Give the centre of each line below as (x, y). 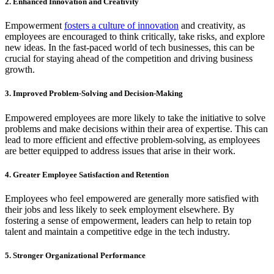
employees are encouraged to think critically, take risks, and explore (135, 37)
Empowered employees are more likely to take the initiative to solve (135, 117)
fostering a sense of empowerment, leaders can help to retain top (128, 220)
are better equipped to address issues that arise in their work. (120, 150)
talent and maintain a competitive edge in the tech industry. (117, 231)
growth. (20, 70)
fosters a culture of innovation (121, 26)
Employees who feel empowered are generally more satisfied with (132, 198)
